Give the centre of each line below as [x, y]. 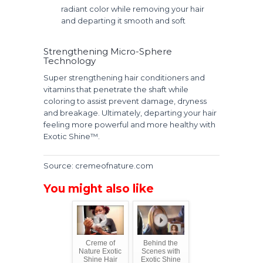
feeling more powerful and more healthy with [129, 124]
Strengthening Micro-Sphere [108, 51]
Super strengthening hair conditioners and [124, 77]
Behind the [161, 243]
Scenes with [161, 251]
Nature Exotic [100, 251]
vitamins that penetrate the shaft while [116, 89]
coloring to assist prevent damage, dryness [125, 101]
